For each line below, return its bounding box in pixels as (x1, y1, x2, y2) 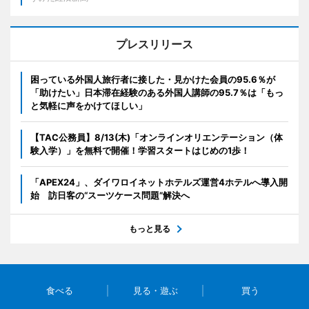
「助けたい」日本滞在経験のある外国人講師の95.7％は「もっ (30, 87, 283, 99)
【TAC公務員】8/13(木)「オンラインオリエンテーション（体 (30, 132, 283, 143)
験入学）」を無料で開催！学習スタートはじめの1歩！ (30, 145, 250, 157)
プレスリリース (116, 37, 193, 52)
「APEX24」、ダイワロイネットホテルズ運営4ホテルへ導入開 (30, 177, 288, 188)
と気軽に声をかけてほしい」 (30, 100, 147, 112)
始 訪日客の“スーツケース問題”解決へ (30, 190, 190, 201)
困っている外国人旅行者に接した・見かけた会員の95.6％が (30, 74, 275, 86)
